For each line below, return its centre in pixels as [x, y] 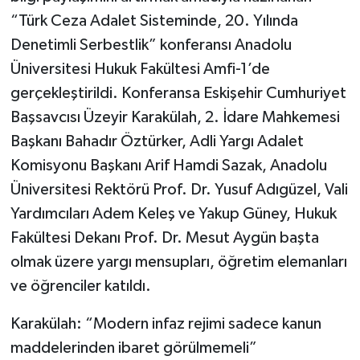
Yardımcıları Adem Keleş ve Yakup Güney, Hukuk [173, 213]
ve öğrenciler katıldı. [80, 286]
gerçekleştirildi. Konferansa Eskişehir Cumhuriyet [178, 93]
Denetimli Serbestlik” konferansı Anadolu [151, 45]
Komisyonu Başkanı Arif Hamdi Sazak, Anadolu [168, 165]
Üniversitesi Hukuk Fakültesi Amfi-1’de [140, 69]
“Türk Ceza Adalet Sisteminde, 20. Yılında [154, 20]
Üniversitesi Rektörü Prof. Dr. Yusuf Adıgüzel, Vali [179, 189]
